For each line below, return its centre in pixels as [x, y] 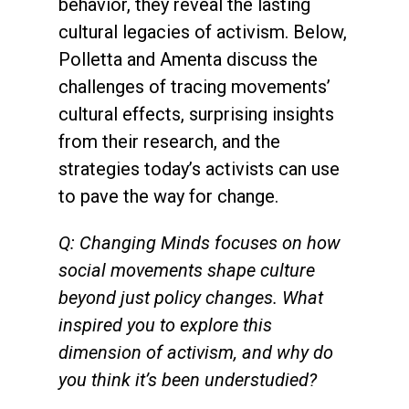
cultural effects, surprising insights [196, 114]
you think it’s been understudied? [188, 379]
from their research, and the [169, 141]
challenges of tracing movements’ [194, 86]
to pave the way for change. [168, 196]
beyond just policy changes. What [191, 297]
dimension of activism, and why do [196, 352]
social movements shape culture [187, 270]
